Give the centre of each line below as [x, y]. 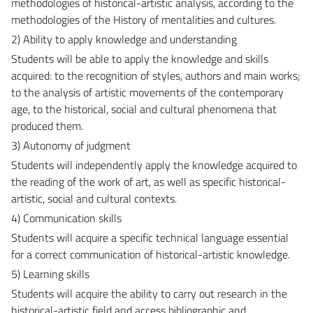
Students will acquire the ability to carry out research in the [149, 293]
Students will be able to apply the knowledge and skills [140, 58]
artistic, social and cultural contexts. [94, 198]
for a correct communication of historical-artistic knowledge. [151, 254]
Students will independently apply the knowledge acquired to [154, 165]
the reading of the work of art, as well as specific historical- [148, 181]
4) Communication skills [66, 218]
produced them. [47, 125]
